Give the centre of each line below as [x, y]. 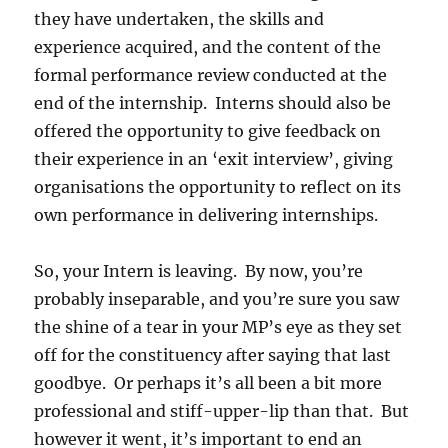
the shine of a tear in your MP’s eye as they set [218, 327]
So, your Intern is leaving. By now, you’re [199, 271]
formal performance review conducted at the [211, 75]
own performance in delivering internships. [206, 215]
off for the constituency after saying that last [213, 355]
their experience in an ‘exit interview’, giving [214, 159]
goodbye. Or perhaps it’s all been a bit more [208, 383]
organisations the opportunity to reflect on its [218, 187]
